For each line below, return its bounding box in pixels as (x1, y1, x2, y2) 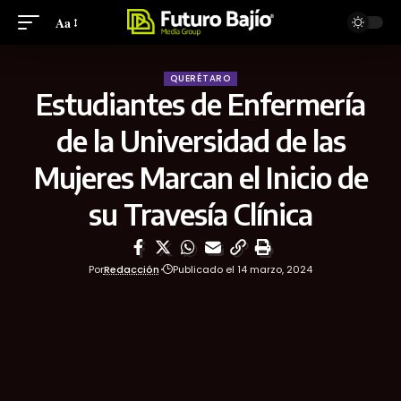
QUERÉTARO (170, 72, 231, 85)
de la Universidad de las (55, 123, 346, 158)
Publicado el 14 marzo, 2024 (173, 262, 313, 277)
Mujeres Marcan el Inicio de (33, 159, 368, 195)
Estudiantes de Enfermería (36, 86, 365, 122)
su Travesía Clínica (89, 196, 312, 232)
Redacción (103, 262, 159, 277)
